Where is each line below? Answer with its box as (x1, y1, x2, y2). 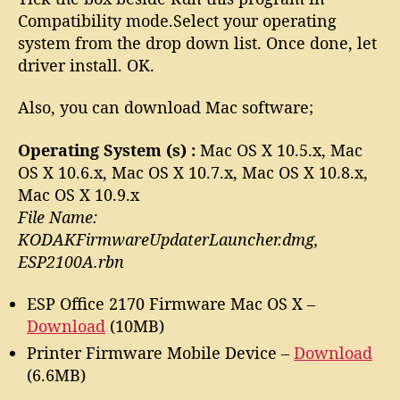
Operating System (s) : (18, 138, 196, 161)
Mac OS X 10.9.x (18, 183, 139, 205)
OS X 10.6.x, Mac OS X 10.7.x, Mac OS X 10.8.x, (18, 161, 368, 183)
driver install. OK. (18, 54, 154, 76)
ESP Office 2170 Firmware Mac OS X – (27, 293, 315, 314)
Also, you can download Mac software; (18, 96, 313, 118)
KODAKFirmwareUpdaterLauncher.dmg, (18, 228, 319, 250)
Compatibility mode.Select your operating (18, 9, 337, 31)
